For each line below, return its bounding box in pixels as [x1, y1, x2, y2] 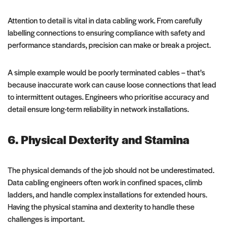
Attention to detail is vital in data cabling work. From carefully [8, 14, 202, 25]
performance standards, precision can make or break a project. [8, 39, 211, 50]
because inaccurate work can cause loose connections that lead [8, 78, 216, 90]
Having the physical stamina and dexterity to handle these [8, 201, 194, 212]
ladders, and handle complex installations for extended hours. [8, 188, 207, 199]
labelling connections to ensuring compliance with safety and [8, 26, 205, 38]
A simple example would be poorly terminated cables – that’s [8, 66, 205, 77]
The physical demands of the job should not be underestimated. [8, 164, 214, 175]
